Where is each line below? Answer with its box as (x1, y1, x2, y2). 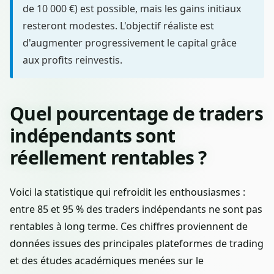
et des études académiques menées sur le (10, 253, 204, 267)
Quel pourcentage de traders (10, 100, 263, 126)
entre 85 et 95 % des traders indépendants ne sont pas (10, 202, 262, 216)
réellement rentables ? (10, 144, 207, 170)
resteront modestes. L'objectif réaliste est (23, 18, 214, 32)
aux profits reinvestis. (23, 53, 122, 67)
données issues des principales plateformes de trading (10, 236, 264, 250)
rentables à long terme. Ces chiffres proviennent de (10, 219, 248, 233)
